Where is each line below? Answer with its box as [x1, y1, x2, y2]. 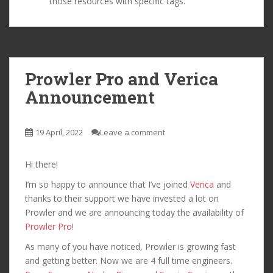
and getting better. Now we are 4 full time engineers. [25, 254, 232, 266]
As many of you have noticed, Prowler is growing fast [25, 240, 236, 252]
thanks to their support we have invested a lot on [25, 192, 219, 204]
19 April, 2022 [35, 126, 83, 138]
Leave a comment [100, 126, 165, 138]
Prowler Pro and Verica [25, 67, 218, 90]
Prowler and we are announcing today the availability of [25, 206, 244, 218]
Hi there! [25, 158, 58, 170]
